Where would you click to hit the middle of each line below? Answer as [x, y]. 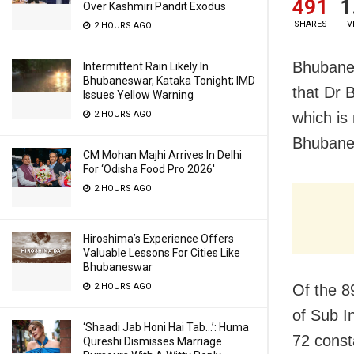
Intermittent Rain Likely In [146, 66]
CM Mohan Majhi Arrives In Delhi [162, 155]
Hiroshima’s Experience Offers [158, 239]
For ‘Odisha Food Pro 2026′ [149, 169]
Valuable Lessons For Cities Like [162, 253]
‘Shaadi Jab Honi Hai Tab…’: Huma [166, 327]
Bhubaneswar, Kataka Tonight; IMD [169, 81]
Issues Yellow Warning [138, 95]
